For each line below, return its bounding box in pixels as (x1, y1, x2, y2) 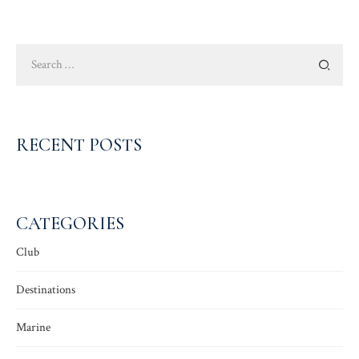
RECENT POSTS (16, 134, 142, 156)
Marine (16, 319, 50, 335)
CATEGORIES (16, 212, 124, 235)
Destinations (16, 281, 75, 297)
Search (15, 43, 46, 59)
